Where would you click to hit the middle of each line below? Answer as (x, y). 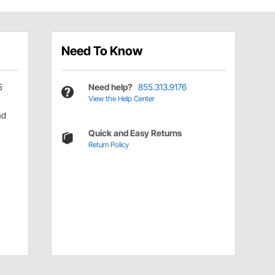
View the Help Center (121, 98)
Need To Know (102, 51)
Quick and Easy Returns (135, 133)
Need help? (110, 87)
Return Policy (108, 144)
